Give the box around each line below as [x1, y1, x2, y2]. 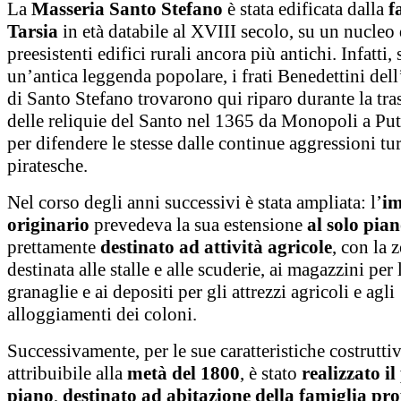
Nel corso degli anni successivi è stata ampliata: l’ [7, 192, 382, 213]
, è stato [240, 363, 302, 384]
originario [7, 214, 90, 235]
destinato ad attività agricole [100, 236, 332, 258]
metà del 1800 [127, 363, 240, 384]
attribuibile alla [7, 363, 127, 384]
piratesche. [7, 155, 88, 176]
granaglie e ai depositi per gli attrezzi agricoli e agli [7, 281, 395, 303]
